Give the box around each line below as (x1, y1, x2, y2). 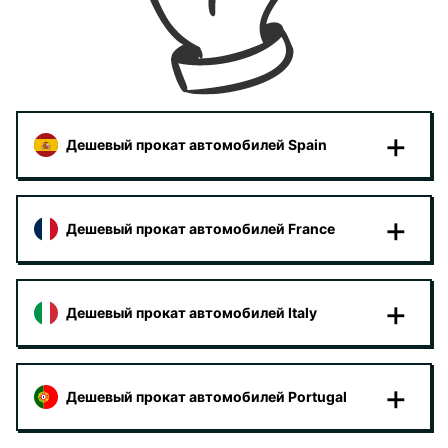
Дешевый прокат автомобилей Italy (66, 304, 317, 321)
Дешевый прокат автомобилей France (66, 220, 335, 237)
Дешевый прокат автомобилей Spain (66, 136, 327, 153)
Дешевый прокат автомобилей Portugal (66, 388, 347, 405)
